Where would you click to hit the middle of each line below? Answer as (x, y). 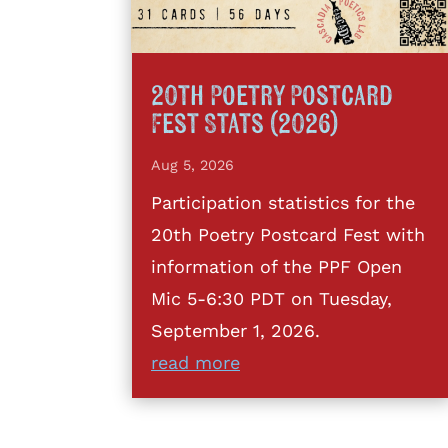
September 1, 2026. (235, 330)
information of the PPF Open (276, 266)
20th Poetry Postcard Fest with (288, 234)
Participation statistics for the (283, 202)
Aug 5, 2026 (192, 164)
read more (195, 362)
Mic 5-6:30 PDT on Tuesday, (271, 298)
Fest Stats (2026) (244, 124)
